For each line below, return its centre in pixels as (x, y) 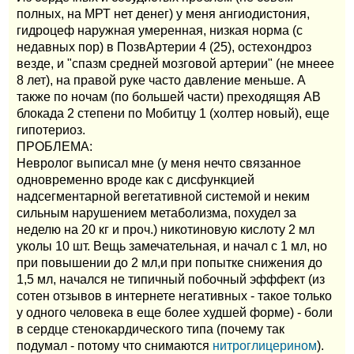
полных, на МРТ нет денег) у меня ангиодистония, (163, 13)
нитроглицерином (265, 345)
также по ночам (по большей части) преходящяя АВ (169, 96)
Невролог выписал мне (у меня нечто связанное (159, 163)
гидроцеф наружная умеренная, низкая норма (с (160, 30)
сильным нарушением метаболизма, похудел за (156, 213)
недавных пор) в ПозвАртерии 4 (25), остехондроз (164, 47)
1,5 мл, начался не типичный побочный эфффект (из (171, 279)
